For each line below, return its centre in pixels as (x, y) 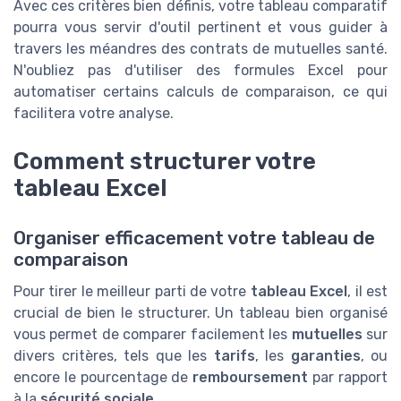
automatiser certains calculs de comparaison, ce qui (200, 91)
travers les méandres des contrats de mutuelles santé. (200, 48)
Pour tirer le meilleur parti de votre (132, 292)
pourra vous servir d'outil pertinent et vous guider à (200, 27)
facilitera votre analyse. (94, 113)
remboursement (251, 378)
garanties (325, 356)
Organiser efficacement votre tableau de (194, 239)
